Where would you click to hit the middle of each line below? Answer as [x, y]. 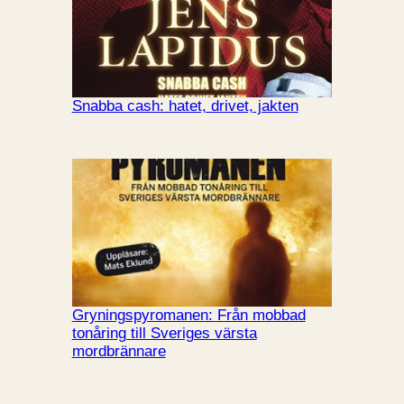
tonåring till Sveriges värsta [164, 334]
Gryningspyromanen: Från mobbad [188, 316]
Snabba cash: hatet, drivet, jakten [185, 106]
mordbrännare [119, 352]
